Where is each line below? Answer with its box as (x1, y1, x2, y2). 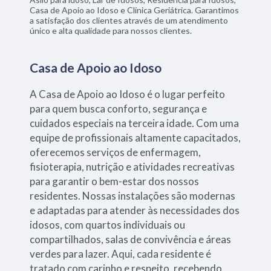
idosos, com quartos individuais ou (30, 218, 186, 231)
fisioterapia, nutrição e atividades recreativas (30, 160, 235, 173)
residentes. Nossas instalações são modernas (30, 189, 236, 202)
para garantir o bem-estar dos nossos (30, 174, 200, 188)
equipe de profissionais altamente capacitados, (30, 131, 241, 144)
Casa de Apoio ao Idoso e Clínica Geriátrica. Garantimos (30, 4, 240, 15)
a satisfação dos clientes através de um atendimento (30, 15, 229, 25)
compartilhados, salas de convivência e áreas (30, 232, 232, 246)
